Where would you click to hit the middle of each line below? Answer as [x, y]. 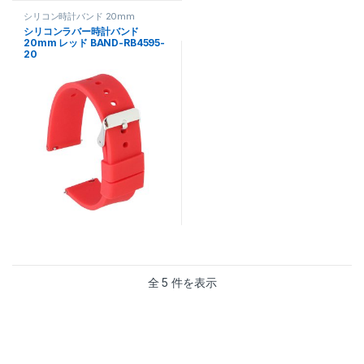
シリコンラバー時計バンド [82, 31]
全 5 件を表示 [182, 283]
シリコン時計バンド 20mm [80, 16]
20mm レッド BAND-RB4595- [95, 42]
